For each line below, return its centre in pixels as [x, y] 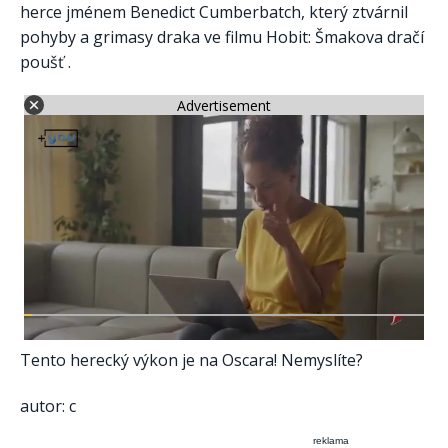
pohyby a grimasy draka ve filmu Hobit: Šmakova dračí [222, 36]
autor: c [48, 406]
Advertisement [224, 105]
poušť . [45, 61]
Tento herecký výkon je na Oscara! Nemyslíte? [191, 360]
